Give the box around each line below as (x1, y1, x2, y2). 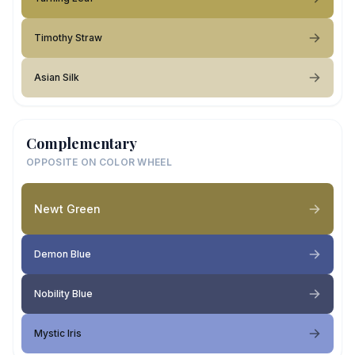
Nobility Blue (34, 288, 93, 300)
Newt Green (34, 201, 101, 216)
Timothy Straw (34, 32, 102, 44)
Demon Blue (34, 248, 91, 260)
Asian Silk (34, 71, 79, 83)
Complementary (26, 134, 137, 153)
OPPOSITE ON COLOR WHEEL (26, 156, 172, 168)
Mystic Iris (34, 327, 82, 339)
